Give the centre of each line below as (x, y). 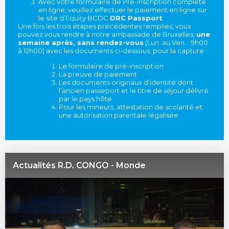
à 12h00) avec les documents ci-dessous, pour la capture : (112, 50)
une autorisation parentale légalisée (119, 115)
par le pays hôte (85, 99)
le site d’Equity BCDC (74, 18)
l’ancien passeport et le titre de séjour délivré (134, 91)
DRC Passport (136, 18)
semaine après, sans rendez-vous (81, 42)
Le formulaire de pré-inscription (111, 66)
